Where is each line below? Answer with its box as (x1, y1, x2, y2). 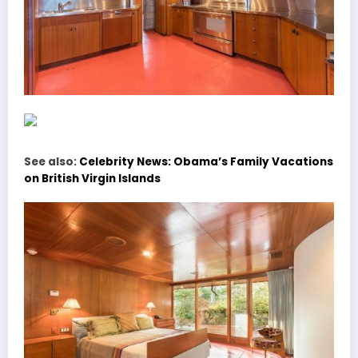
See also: (24, 153, 79, 169)
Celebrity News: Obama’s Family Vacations (79, 153, 333, 169)
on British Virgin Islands (24, 170, 161, 186)
